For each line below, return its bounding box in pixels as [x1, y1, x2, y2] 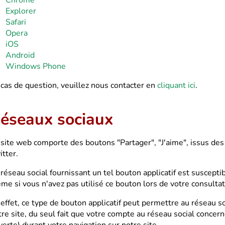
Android [6, 50, 35, 61]
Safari [6, 17, 26, 28]
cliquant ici [157, 80, 195, 91]
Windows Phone [6, 61, 66, 72]
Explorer [6, 6, 36, 17]
